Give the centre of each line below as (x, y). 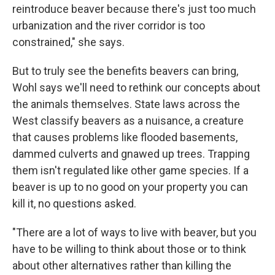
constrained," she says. (68, 42)
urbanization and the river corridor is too (109, 25)
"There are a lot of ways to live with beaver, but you (134, 232)
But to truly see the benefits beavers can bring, (125, 71)
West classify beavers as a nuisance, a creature (128, 120)
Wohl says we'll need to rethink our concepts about (136, 87)
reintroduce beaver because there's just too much (134, 9)
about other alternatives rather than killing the (122, 265)
